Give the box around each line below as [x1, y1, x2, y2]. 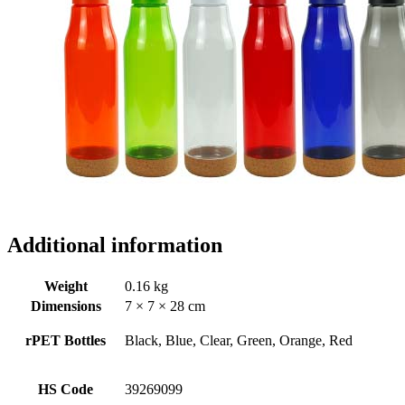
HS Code [38, 381, 93, 398]
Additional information [7, 233, 222, 258]
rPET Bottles [25, 333, 106, 349]
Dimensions [30, 298, 101, 315]
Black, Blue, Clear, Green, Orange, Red [125, 333, 353, 349]
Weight [43, 278, 88, 295]
